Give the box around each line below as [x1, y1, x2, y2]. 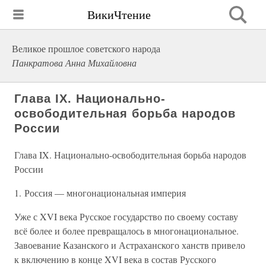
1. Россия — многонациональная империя [14, 186, 186, 199]
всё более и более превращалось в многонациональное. [14, 224, 239, 237]
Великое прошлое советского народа [12, 42, 160, 55]
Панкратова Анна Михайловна [12, 56, 137, 69]
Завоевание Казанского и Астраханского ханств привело [14, 239, 245, 251]
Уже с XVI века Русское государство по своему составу [14, 210, 238, 223]
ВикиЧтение [87, 6, 151, 23]
